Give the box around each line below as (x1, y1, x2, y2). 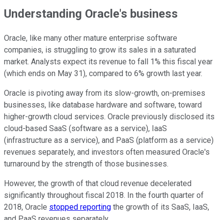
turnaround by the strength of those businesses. (4, 159, 168, 168)
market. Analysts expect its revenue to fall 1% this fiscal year (4, 56, 213, 66)
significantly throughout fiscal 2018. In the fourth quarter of (4, 190, 204, 200)
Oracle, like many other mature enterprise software (4, 33, 177, 43)
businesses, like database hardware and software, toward (4, 100, 202, 110)
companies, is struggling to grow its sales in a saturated (4, 45, 196, 55)
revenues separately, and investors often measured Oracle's (4, 147, 210, 157)
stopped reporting (49, 202, 111, 212)
